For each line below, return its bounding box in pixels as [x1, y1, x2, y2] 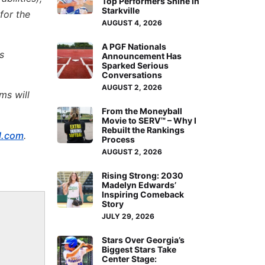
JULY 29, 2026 [102, 212, 155, 221]
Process [102, 134, 135, 145]
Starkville [102, 5, 140, 16]
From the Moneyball [102, 106, 183, 117]
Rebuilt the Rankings [102, 125, 185, 135]
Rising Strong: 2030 [102, 170, 184, 181]
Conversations [102, 70, 163, 80]
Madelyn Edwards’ [102, 180, 177, 190]
